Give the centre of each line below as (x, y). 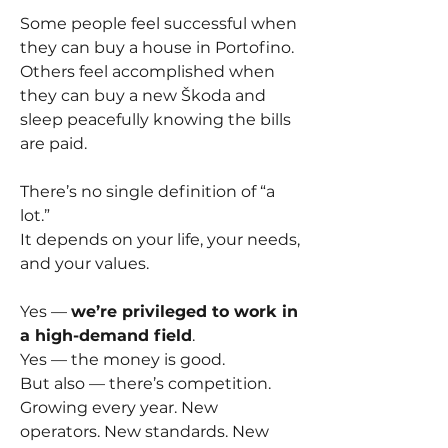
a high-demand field (106, 335)
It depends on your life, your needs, (160, 239)
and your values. (84, 263)
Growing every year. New (119, 407)
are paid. (53, 143)
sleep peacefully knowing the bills (155, 119)
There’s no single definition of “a (147, 191)
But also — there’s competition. (145, 383)
